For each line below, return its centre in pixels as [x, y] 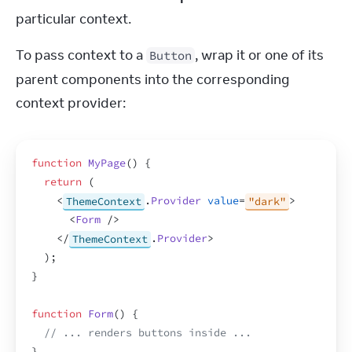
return [63, 182]
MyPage [107, 163]
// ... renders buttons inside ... [148, 333]
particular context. [73, 19]
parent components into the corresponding [152, 79]
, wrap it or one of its [259, 55]
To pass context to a [81, 55]
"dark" [267, 201]
